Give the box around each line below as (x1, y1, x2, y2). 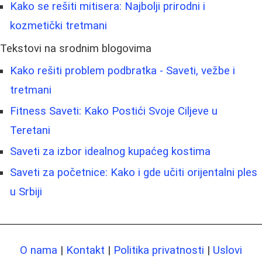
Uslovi (213, 243, 242, 257)
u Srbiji (10, 185, 42, 198)
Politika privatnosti (113, 243, 204, 257)
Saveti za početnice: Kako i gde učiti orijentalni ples (10, 166, 257, 179)
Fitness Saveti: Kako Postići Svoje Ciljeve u (10, 104, 218, 118)
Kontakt (66, 243, 105, 257)
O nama (20, 243, 57, 257)
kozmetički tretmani (10, 19, 107, 32)
